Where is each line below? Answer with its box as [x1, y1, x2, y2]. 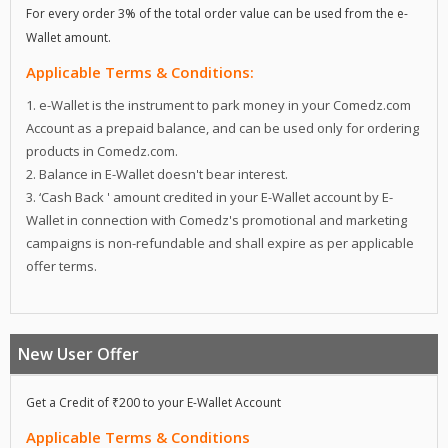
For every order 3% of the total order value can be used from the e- [26, 5, 408, 23]
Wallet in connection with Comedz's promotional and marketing [26, 211, 407, 230]
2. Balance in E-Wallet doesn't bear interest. [26, 165, 288, 184]
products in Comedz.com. [26, 142, 178, 161]
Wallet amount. [26, 29, 111, 47]
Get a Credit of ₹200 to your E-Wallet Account [26, 394, 281, 412]
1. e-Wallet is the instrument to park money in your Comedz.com [26, 96, 411, 115]
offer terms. [26, 257, 97, 276]
